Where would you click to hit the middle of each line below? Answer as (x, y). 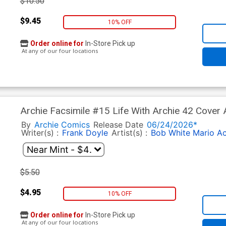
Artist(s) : (130, 133)
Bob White (170, 133)
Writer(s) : (41, 133)
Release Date (118, 125)
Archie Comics (62, 125)
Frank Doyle (85, 133)
